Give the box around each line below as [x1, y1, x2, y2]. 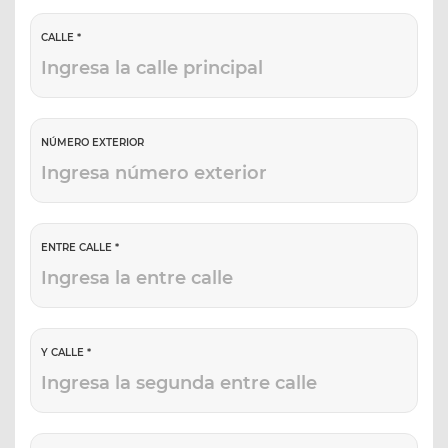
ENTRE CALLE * [41, 241, 119, 255]
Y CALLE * [41, 346, 91, 360]
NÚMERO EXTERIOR [41, 136, 144, 150]
